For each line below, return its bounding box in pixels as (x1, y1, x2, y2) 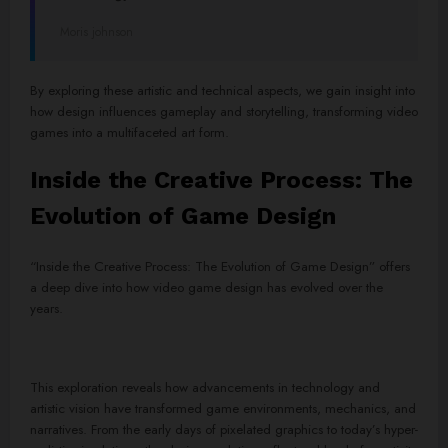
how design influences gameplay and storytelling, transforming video (30, 101, 418, 121)
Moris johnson (60, 22, 133, 41)
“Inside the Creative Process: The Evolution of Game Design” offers (30, 257, 410, 277)
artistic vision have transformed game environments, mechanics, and (30, 398, 416, 418)
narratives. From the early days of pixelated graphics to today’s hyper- (30, 419, 418, 439)
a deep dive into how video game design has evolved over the (30, 278, 383, 298)
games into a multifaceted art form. (30, 122, 229, 142)
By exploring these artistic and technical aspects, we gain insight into (30, 80, 415, 100)
